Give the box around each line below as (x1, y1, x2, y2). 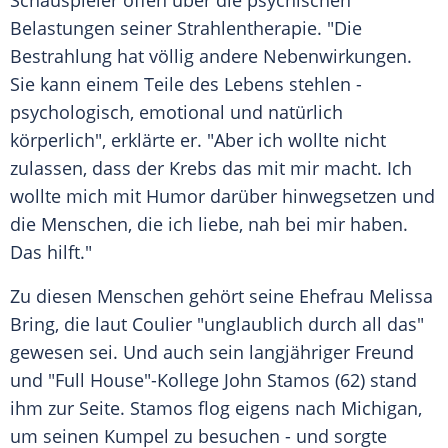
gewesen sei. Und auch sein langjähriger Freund (10, 340, 414, 365)
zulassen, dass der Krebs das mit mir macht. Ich (10, 156, 412, 181)
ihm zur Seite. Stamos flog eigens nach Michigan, (10, 396, 422, 421)
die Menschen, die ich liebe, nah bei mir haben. (10, 212, 408, 237)
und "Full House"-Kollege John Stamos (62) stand (10, 368, 417, 393)
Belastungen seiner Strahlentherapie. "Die (10, 16, 362, 41)
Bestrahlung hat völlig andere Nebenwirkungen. (10, 44, 412, 69)
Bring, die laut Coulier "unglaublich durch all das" (10, 312, 424, 337)
